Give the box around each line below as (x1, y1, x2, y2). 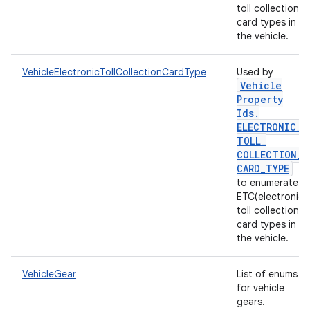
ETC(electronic (237, 190, 304, 203)
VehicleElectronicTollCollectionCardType (22, 66, 206, 78)
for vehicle (237, 282, 284, 294)
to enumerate (237, 176, 298, 189)
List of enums (237, 268, 298, 280)
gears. (237, 295, 268, 308)
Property (237, 93, 283, 106)
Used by (237, 66, 273, 78)
